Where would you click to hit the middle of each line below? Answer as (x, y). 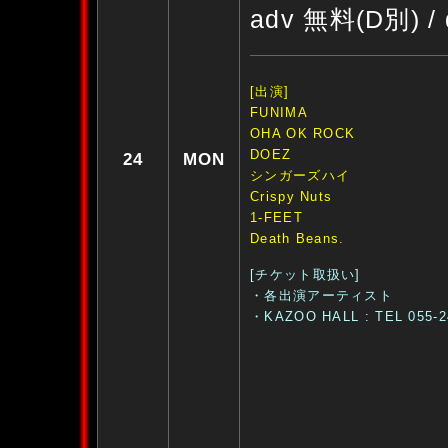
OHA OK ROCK (303, 133)
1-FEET (276, 217)
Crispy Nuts (291, 196)
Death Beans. (297, 238)
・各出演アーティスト (322, 295)
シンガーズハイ (300, 175)
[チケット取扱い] (305, 274)
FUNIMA (279, 112)
